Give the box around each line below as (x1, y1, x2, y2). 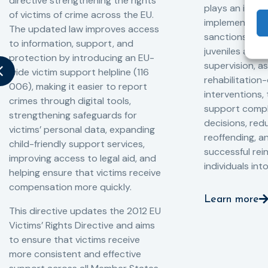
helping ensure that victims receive (9, 166, 161, 179)
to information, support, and (9, 37, 133, 50)
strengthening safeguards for (9, 109, 137, 122)
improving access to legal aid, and (9, 152, 156, 165)
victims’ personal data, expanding (9, 123, 155, 136)
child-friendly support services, (9, 138, 145, 151)
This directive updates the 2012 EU (9, 205, 161, 218)
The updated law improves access (9, 23, 159, 36)
